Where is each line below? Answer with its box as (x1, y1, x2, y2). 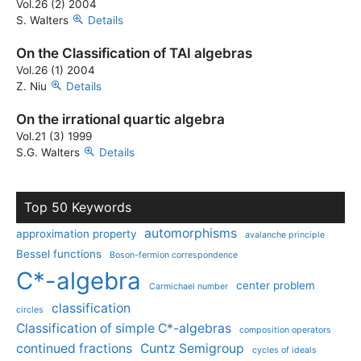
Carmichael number (149, 281, 228, 292)
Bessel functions (16, 247, 102, 260)
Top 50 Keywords (24, 199, 131, 215)
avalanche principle (245, 230, 325, 240)
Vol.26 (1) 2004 (16, 64, 95, 77)
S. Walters (16, 14, 72, 27)
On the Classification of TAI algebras (16, 45, 252, 61)
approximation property (16, 227, 136, 240)
